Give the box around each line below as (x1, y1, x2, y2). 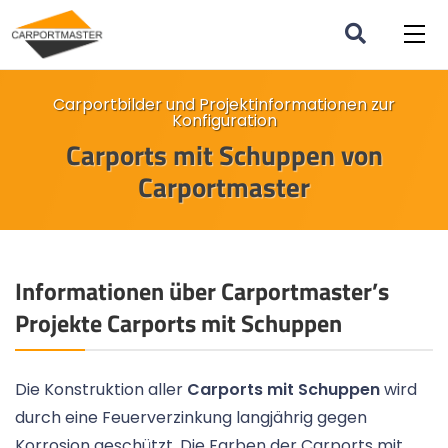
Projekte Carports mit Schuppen (15, 305, 342, 342)
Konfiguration (171, 109, 277, 133)
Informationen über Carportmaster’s (15, 273, 389, 310)
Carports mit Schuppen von (65, 134, 383, 177)
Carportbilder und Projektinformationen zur (53, 93, 395, 117)
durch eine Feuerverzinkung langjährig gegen (15, 406, 367, 430)
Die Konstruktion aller (15, 378, 187, 402)
